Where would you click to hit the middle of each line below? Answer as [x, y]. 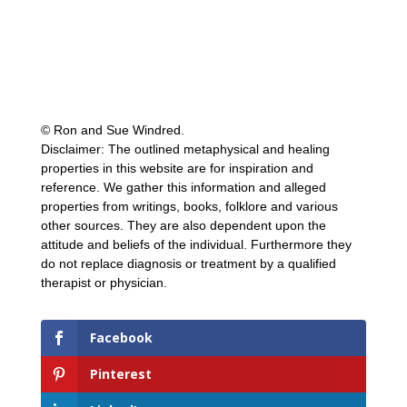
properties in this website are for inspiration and [177, 168]
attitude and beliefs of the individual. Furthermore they [196, 244]
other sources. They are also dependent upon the [183, 225]
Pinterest [120, 373]
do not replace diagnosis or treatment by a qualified [188, 263]
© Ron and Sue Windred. [112, 129]
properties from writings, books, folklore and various [189, 206]
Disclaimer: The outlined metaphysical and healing [185, 149]
